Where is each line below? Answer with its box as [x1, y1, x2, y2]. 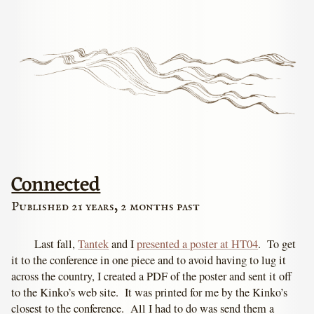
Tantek [78, 236, 109, 252]
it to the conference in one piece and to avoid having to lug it [11, 252, 287, 268]
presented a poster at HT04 [137, 236, 259, 252]
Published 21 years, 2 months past [11, 198, 200, 215]
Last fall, [34, 236, 78, 252]
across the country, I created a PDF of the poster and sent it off [11, 268, 292, 285]
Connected [11, 167, 101, 203]
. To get [258, 236, 296, 252]
